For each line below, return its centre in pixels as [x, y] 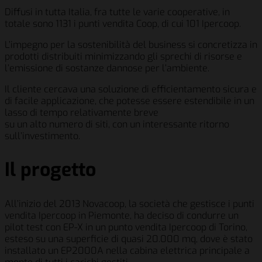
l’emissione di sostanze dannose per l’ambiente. [107, 68]
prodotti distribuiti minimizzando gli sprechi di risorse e [123, 56]
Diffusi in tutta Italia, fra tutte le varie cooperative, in [117, 12]
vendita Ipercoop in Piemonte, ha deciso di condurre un [122, 215]
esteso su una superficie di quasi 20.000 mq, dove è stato [129, 239]
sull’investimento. [42, 136]
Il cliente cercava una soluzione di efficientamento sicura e [131, 89]
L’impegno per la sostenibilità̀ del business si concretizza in [131, 44]
